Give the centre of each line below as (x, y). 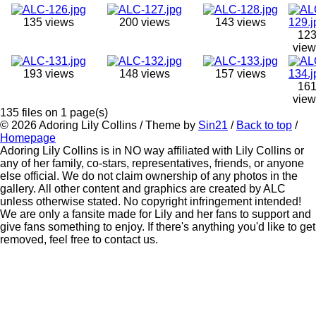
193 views (48, 73)
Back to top (264, 125)
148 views (144, 73)
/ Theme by (168, 125)
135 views (48, 22)
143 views (240, 22)
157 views (240, 73)
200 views (144, 22)
